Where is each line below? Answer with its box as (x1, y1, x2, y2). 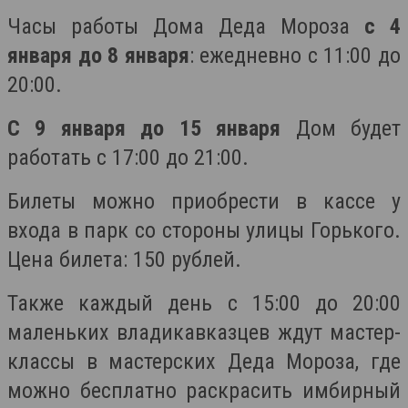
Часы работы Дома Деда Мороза (7, 14, 364, 39)
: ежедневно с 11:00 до (189, 43, 402, 68)
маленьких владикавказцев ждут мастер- (7, 320, 401, 345)
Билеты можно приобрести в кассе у (7, 189, 401, 214)
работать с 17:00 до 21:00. (7, 145, 254, 170)
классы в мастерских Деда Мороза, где (7, 349, 401, 374)
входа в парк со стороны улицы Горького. (7, 218, 401, 243)
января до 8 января (7, 43, 189, 68)
